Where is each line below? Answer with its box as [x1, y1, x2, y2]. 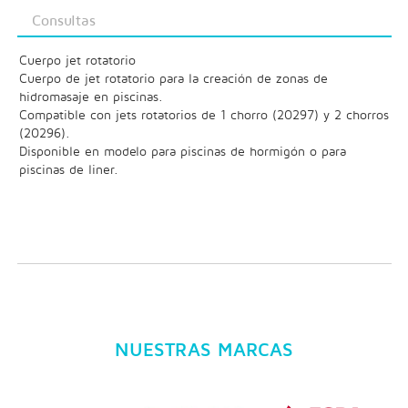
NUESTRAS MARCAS [115, 339, 293, 361]
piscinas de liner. [18, 160, 118, 177]
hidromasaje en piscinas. [18, 87, 163, 104]
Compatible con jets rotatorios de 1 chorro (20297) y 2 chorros [18, 106, 389, 122]
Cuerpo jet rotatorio [18, 51, 136, 67]
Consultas [31, 11, 96, 28]
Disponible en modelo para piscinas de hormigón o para [18, 142, 346, 158]
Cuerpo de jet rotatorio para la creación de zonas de [18, 69, 328, 86]
